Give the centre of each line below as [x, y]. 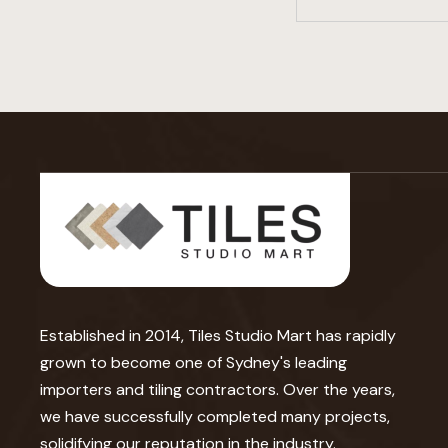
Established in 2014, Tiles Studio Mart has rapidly [218, 335]
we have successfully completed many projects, [215, 416]
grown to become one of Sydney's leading [193, 362]
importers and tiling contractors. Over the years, [217, 389]
